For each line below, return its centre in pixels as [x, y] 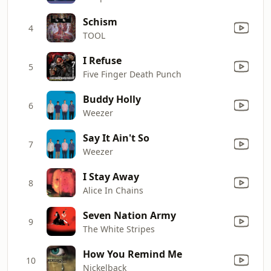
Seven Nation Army [129, 215]
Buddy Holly [112, 99]
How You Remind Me [132, 254]
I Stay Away [111, 176]
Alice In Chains [113, 190]
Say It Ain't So [116, 138]
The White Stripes [119, 229]
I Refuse [102, 60]
